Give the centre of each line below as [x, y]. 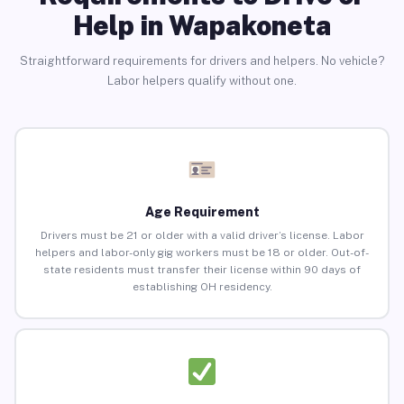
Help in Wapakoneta [202, 25]
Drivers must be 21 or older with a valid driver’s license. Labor [202, 236]
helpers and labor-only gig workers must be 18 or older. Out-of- [202, 253]
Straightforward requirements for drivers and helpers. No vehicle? [202, 60]
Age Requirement [202, 212]
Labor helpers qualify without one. [202, 80]
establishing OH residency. [202, 287]
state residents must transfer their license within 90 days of [202, 270]
